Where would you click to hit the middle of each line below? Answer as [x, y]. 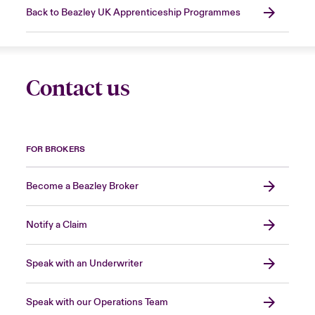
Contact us [78, 89]
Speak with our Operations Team [97, 303]
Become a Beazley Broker [82, 187]
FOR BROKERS [55, 150]
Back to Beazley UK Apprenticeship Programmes [133, 13]
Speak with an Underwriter [84, 264]
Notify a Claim [56, 225]
